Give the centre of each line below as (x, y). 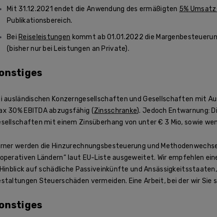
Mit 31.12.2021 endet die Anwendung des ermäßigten (93, 9)
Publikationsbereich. (40, 20)
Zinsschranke (115, 111)
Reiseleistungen (45, 37)
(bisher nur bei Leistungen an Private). (68, 48)
